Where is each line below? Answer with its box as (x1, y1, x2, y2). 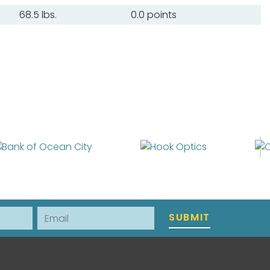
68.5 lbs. (19, 7, 57, 22)
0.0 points (130, 7, 177, 22)
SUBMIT (169, 210, 210, 225)
